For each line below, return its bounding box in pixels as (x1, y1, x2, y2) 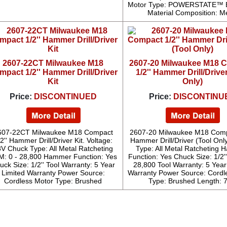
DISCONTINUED (33, 92, 97, 101)
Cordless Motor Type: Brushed (4, 177, 102, 185)
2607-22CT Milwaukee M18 (3, 59, 104, 67)
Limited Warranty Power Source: (1, 169, 105, 177)
